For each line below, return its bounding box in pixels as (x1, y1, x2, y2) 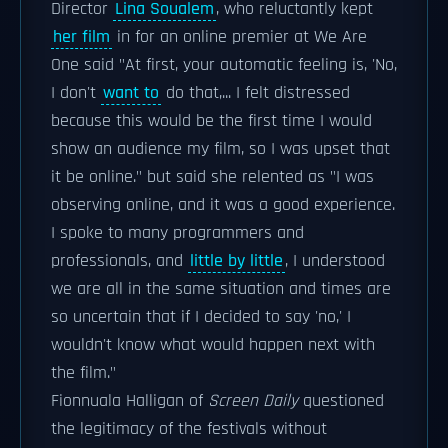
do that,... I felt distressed (161, 82, 350, 104)
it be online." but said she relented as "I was (51, 166, 374, 188)
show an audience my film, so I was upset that (51, 138, 390, 160)
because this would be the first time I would (51, 110, 372, 132)
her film (53, 26, 110, 48)
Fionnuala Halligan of (51, 390, 208, 412)
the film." (51, 362, 116, 384)
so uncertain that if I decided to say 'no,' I (51, 306, 351, 328)
